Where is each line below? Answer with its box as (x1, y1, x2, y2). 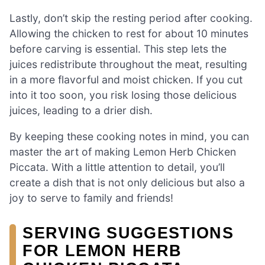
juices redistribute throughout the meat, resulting (9, 58, 247, 71)
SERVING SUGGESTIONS (22, 223, 234, 242)
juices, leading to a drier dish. (9, 104, 153, 117)
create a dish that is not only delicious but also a (9, 176, 245, 189)
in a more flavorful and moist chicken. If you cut (9, 73, 243, 86)
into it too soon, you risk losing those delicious (9, 89, 237, 102)
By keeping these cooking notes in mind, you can (9, 130, 249, 143)
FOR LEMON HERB (22, 241, 182, 260)
